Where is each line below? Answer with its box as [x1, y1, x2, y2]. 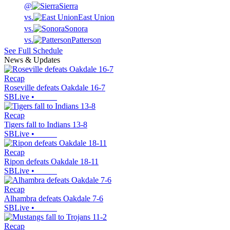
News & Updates [4, 55, 60, 65]
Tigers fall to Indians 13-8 [4, 120, 87, 129]
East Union [78, 13, 114, 22]
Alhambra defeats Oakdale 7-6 [4, 194, 103, 203]
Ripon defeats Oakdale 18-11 [4, 157, 99, 166]
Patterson [71, 35, 101, 45]
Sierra [59, 2, 78, 11]
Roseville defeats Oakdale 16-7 [4, 83, 105, 92]
